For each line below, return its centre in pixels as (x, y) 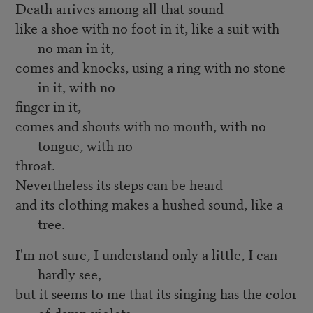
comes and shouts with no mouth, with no (140, 126)
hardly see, (69, 274)
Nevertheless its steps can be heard (119, 184)
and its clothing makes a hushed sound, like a (149, 204)
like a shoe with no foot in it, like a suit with (147, 28)
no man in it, (75, 48)
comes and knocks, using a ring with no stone (150, 67)
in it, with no (76, 87)
